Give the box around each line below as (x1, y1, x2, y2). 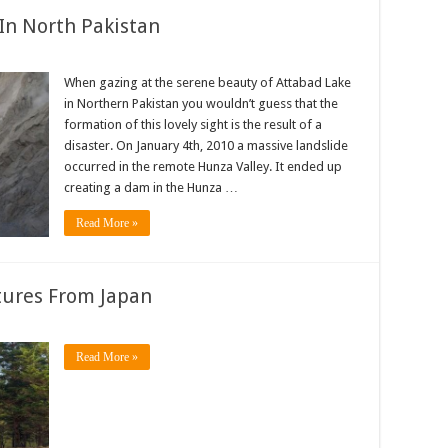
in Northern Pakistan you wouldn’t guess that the (64, 96, 338, 111)
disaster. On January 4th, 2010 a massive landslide (64, 138, 348, 153)
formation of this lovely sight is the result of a (64, 117, 322, 132)
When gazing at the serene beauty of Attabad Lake (64, 75, 351, 90)
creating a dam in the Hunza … (64, 180, 238, 195)
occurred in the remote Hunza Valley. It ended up (64, 159, 342, 174)
